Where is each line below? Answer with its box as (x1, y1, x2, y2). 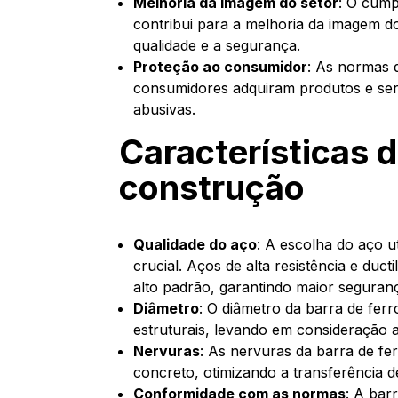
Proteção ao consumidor (133, 58, 308, 76)
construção (119, 167, 306, 208)
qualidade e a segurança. (133, 36, 301, 54)
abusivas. (133, 100, 196, 118)
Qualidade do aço (133, 235, 258, 253)
